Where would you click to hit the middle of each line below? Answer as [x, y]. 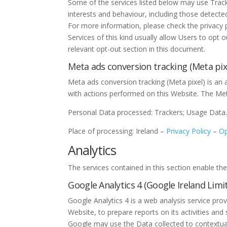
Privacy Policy [189, 131]
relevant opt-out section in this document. [137, 49]
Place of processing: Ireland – [117, 131]
